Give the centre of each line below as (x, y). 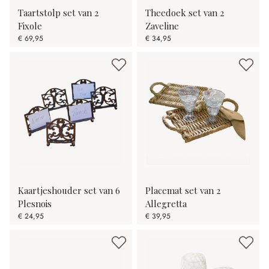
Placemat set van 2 (183, 191)
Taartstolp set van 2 (58, 13)
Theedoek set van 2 (185, 13)
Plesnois (35, 204)
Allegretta (166, 204)
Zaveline (162, 26)
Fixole (30, 26)
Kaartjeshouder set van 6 (69, 191)
